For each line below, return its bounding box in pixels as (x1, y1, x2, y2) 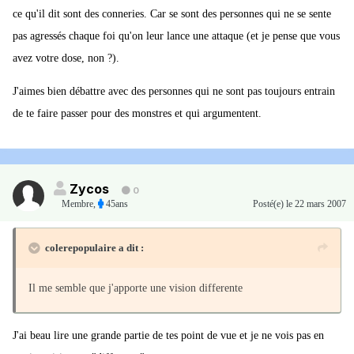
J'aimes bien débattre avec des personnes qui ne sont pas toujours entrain (13, 85, 335, 98)
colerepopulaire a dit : (45, 242, 144, 254)
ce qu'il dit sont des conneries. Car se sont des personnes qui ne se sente (13, 8, 331, 21)
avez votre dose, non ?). (13, 52, 119, 65)
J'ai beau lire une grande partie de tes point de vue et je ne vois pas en (13, 330, 324, 342)
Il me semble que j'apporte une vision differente (28, 282, 243, 295)
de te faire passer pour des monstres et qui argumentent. (13, 107, 262, 120)
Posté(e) (253, 198, 286, 210)
